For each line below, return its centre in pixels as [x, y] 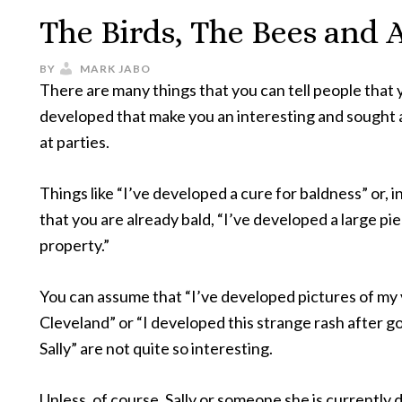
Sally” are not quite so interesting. [156, 348]
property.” [74, 245]
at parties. [74, 142]
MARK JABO [115, 69]
